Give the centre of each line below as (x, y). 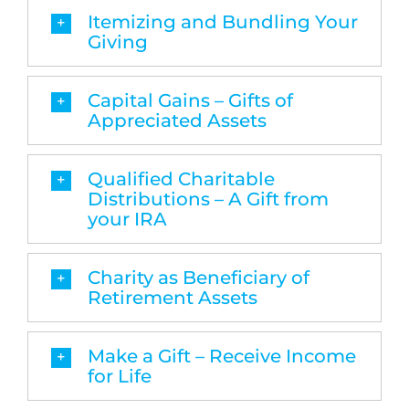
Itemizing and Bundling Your (222, 21)
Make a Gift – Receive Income (221, 356)
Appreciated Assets (177, 120)
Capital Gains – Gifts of (190, 100)
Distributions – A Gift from (208, 199)
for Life (119, 376)
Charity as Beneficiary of (198, 277)
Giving (117, 42)
